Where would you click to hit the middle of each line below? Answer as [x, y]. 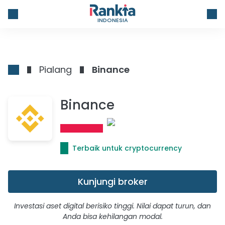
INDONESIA [113, 20]
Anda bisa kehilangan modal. [113, 216]
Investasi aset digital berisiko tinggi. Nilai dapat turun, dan [113, 206]
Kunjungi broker [113, 182]
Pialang [55, 70]
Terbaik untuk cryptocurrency [127, 148]
